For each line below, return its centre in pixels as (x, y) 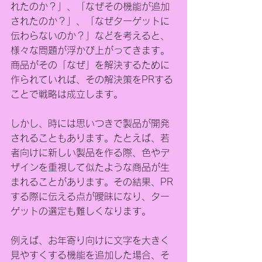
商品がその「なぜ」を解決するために (90, 65)
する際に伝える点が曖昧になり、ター (90, 196)
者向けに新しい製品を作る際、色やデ (90, 153)
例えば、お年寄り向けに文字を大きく (90, 240)
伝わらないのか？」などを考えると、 (90, 36)
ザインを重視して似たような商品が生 (90, 167)
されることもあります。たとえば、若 (90, 138)
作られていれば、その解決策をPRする (92, 80)
